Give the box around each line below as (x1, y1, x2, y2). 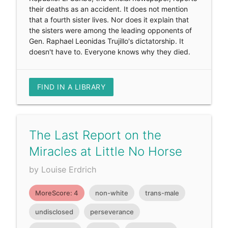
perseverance (90, 208, 134, 216)
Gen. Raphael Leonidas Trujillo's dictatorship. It (28, 37, 184, 46)
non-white (95, 189, 128, 197)
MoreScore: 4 (35, 189, 78, 197)
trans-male (145, 189, 179, 197)
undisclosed (35, 208, 73, 216)
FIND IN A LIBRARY (37, 82, 106, 92)
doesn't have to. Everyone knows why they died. (28, 47, 190, 56)
